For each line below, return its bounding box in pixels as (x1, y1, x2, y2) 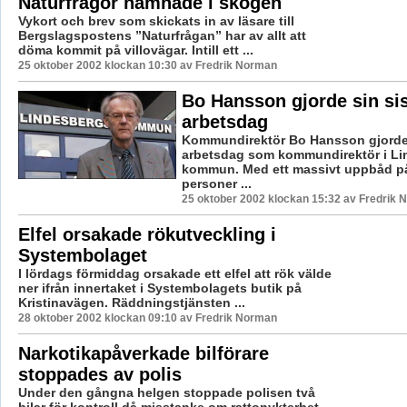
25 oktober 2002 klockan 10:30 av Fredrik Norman (17, 58, 277, 72)
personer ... (181, 175, 252, 191)
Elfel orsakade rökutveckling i (17, 223, 276, 244)
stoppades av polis (17, 363, 182, 384)
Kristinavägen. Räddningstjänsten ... (17, 294, 245, 310)
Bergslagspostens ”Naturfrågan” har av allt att (17, 27, 306, 43)
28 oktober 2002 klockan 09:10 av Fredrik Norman (17, 311, 277, 324)
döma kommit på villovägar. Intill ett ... (17, 42, 253, 57)
